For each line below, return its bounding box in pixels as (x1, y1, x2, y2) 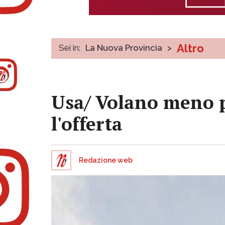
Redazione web (79, 156, 133, 164)
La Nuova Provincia (85, 42, 162, 53)
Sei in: (59, 42, 80, 53)
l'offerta (51, 111, 123, 136)
